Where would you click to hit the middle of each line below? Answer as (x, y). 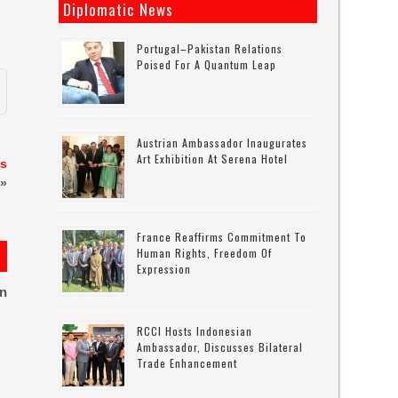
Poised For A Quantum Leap (207, 64)
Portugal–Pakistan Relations (210, 48)
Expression (164, 269)
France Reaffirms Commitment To (222, 237)
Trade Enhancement (187, 363)
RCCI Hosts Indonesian (195, 331)
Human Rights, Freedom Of (205, 253)
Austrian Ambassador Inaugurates (223, 143)
